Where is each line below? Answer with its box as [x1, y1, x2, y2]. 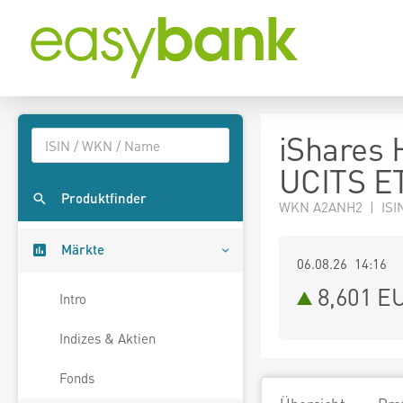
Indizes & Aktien [59, 329, 156, 348]
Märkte [61, 240, 104, 259]
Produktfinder [61, 189, 147, 208]
